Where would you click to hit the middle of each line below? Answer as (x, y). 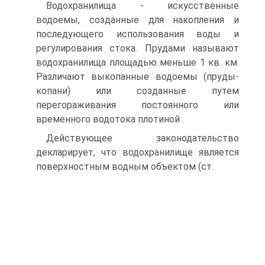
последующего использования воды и (138, 34)
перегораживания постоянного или (138, 105)
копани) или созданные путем (138, 91)
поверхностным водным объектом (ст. (125, 167)
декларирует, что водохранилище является (138, 153)
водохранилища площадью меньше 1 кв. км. (138, 63)
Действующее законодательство (143, 138)
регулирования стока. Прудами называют (138, 49)
